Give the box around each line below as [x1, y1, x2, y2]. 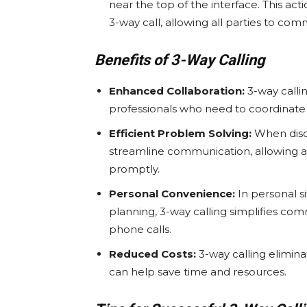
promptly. [109, 162, 160, 176]
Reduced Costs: [109, 247, 196, 261]
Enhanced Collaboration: [109, 84, 245, 98]
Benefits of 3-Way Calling [95, 51, 265, 69]
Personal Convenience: [109, 187, 235, 201]
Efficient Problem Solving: [109, 127, 251, 140]
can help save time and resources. [109, 265, 286, 279]
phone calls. [109, 223, 171, 236]
